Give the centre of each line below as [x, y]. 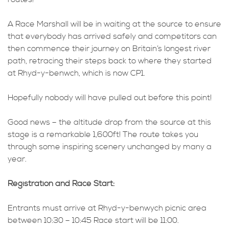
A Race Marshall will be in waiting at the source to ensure [114, 24]
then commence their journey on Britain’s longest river [109, 49]
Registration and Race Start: [61, 184]
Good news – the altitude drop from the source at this [109, 122]
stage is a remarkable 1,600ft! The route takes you [103, 135]
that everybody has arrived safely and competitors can [112, 37]
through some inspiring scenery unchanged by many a [110, 147]
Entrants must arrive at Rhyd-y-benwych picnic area [107, 208]
